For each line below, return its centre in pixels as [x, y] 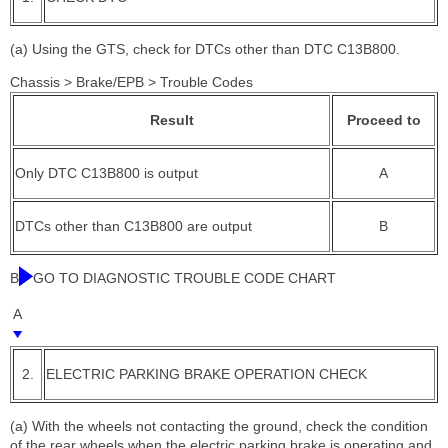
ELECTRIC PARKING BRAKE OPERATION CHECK [206, 373]
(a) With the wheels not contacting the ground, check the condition [219, 425]
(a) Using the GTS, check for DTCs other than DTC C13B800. [205, 48]
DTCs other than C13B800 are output [133, 225]
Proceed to [383, 119]
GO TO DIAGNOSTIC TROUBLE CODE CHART [184, 277]
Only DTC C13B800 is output [106, 172]
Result [171, 119]
